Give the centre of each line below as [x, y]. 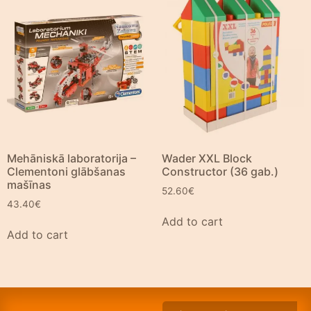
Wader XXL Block [207, 158]
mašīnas [29, 184]
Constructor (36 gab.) [220, 171]
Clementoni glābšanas [66, 171]
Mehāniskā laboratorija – [72, 158]
